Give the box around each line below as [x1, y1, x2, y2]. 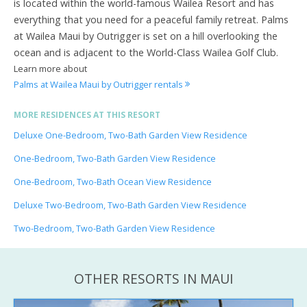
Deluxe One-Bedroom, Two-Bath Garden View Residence [14, 129, 247, 141]
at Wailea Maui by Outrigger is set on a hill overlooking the [14, 29, 278, 42]
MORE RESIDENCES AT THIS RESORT [14, 108, 160, 121]
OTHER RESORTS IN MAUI [73, 269, 234, 288]
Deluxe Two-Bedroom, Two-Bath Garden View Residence [14, 199, 247, 211]
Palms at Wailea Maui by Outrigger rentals [14, 77, 185, 90]
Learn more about [14, 62, 87, 75]
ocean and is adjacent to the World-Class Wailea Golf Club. [14, 45, 278, 59]
